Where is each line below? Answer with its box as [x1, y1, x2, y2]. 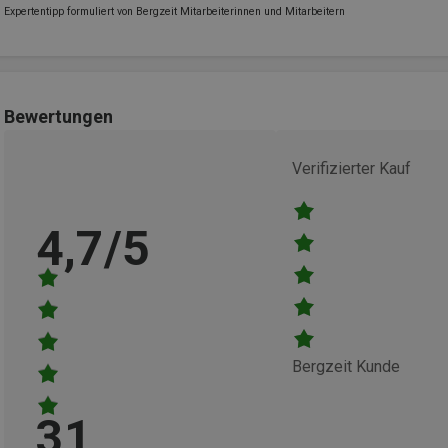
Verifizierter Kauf [292, 158, 411, 178]
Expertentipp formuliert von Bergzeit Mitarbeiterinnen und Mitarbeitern [4, 4, 345, 18]
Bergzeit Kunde [292, 356, 400, 376]
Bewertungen [4, 105, 113, 127]
